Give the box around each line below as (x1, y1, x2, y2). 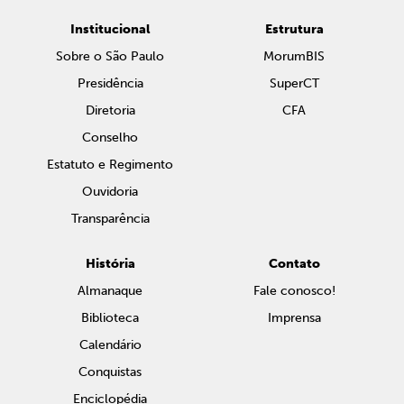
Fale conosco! (252, 283, 335, 298)
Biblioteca (81, 310, 139, 326)
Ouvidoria (82, 184, 138, 199)
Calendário (78, 337, 142, 353)
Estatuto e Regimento (47, 157, 173, 172)
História (85, 256, 135, 271)
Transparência (70, 211, 150, 226)
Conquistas (78, 364, 142, 380)
